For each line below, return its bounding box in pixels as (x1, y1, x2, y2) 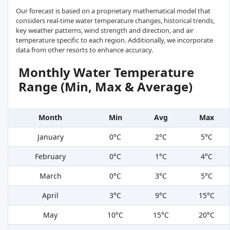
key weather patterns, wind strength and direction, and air (16, 26, 194, 35)
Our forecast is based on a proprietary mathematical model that (16, 6, 210, 16)
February (35, 151, 66, 162)
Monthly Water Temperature (18, 64, 194, 81)
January (37, 132, 64, 142)
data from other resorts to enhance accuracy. (16, 45, 153, 55)
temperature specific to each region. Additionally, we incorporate (16, 35, 213, 45)
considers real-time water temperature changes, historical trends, (16, 16, 215, 26)
